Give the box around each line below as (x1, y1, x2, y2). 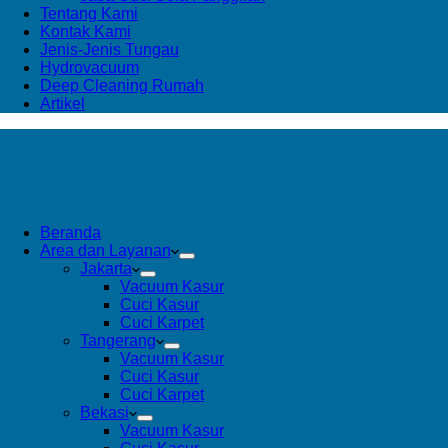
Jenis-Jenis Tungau (40, 41, 179, 58)
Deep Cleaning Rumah (40, 77, 204, 94)
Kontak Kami (40, 23, 131, 40)
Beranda (40, 224, 101, 241)
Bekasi (80, 404, 129, 421)
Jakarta (80, 260, 132, 277)
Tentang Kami (40, 5, 138, 22)
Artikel (40, 95, 85, 112)
